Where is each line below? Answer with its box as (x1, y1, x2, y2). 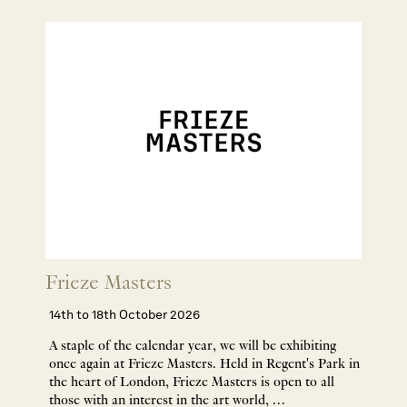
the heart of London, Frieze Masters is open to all (49, 374, 334, 390)
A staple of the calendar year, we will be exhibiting (49, 338, 336, 353)
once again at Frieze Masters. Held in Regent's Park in (49, 356, 360, 372)
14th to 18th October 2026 (49, 306, 200, 323)
